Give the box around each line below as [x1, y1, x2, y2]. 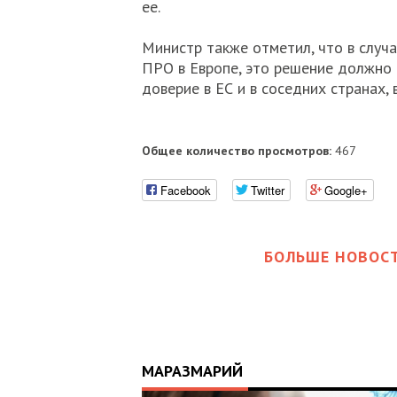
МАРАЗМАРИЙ [141, 360, 243, 381]
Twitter [250, 181, 284, 198]
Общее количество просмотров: [141, 143, 331, 159]
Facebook [160, 181, 211, 198]
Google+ [323, 181, 368, 198]
